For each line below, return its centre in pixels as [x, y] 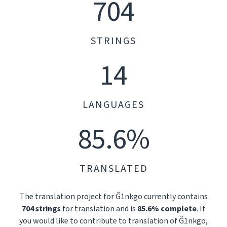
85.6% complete [167, 209]
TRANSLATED [113, 169]
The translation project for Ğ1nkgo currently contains [113, 197]
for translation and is [99, 209]
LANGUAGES [113, 105]
